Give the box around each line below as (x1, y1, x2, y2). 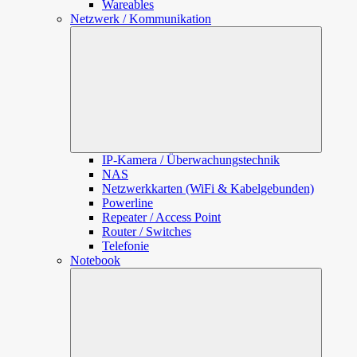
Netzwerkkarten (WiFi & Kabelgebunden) (102, 182, 314, 195)
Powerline (102, 196, 153, 210)
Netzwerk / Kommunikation (70, 12, 211, 25)
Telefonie (102, 239, 149, 253)
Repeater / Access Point (102, 210, 221, 224)
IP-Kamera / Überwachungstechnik (102, 153, 280, 167)
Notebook (70, 253, 120, 267)
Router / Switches (102, 225, 191, 238)
